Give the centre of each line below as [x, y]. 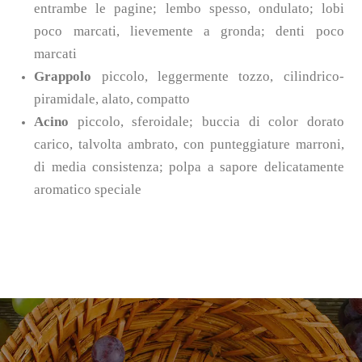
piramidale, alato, [86, 99]
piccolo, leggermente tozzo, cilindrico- [218, 76]
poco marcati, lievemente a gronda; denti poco [189, 31]
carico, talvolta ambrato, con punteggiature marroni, [189, 144]
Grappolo [63, 76]
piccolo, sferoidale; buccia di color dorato [210, 121]
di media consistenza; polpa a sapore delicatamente [189, 166]
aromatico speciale [88, 189]
